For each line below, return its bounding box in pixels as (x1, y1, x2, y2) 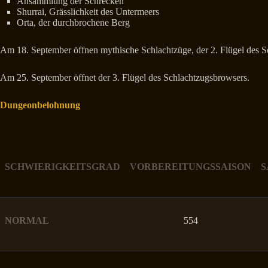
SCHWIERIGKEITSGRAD (5, 161, 120, 172)
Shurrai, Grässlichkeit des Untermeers (17, 6, 159, 17)
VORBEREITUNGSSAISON (130, 161, 251, 172)
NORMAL (5, 215, 49, 226)
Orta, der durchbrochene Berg (17, 17, 130, 28)
